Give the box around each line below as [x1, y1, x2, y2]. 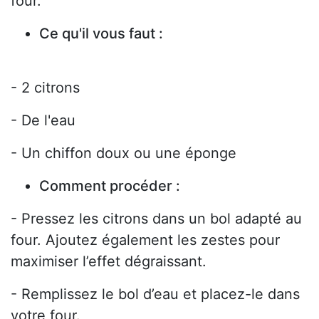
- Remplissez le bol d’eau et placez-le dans [11, 286, 300, 303]
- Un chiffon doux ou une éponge [11, 145, 236, 162]
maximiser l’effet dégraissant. [11, 253, 206, 271]
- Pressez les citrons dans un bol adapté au [11, 210, 302, 228]
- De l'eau [11, 112, 75, 130]
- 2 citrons [11, 79, 80, 97]
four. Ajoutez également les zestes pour [11, 231, 280, 249]
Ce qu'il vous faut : [39, 25, 163, 43]
